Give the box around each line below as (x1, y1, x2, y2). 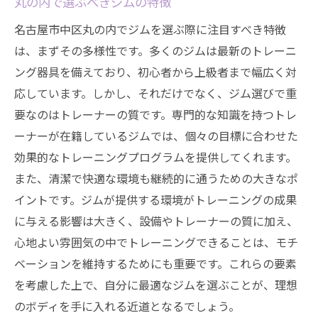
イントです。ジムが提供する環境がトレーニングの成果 (14, 191, 297, 208)
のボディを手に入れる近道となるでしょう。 (14, 297, 240, 314)
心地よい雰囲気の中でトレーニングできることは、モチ (14, 234, 298, 251)
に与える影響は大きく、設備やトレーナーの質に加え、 (14, 212, 298, 229)
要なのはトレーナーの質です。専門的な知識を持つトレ (14, 106, 297, 123)
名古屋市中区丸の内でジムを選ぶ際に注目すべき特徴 (14, 21, 286, 38)
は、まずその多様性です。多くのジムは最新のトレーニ (14, 42, 297, 59)
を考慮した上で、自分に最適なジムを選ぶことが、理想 (14, 276, 297, 293)
